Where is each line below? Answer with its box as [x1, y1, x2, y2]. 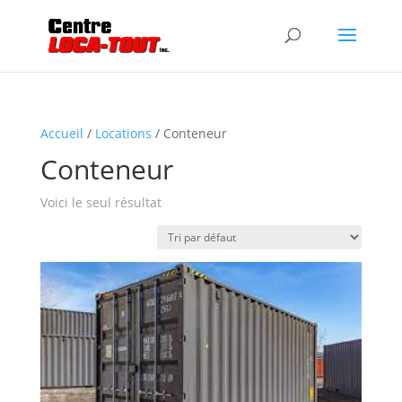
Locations [94, 125, 152, 142]
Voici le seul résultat [39, 194, 162, 211]
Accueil [39, 125, 83, 142]
